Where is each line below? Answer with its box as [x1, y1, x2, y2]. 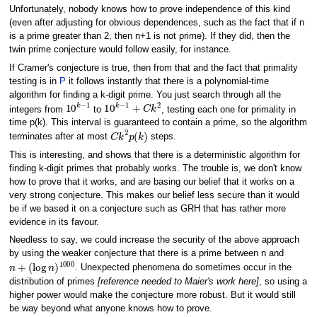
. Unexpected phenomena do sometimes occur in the [74, 263, 292, 273]
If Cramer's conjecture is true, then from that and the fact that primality [8, 62, 298, 73]
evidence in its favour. [8, 217, 99, 228]
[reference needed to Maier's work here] [97, 276, 259, 287]
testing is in [8, 76, 59, 86]
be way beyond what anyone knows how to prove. [8, 303, 212, 313]
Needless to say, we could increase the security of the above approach [8, 235, 299, 246]
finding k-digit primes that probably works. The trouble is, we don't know [8, 163, 301, 174]
